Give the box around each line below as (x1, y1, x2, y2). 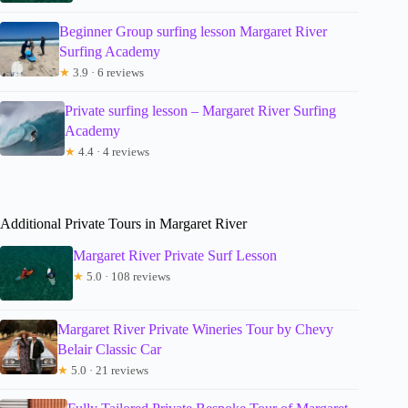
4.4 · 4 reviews (76, 144, 150, 158)
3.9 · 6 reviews (69, 65, 144, 79)
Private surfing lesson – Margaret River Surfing (65, 102, 337, 118)
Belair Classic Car (56, 341, 161, 357)
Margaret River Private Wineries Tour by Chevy (56, 321, 333, 337)
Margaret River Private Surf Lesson (73, 247, 277, 263)
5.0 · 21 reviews (67, 362, 148, 377)
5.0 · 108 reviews (84, 269, 170, 283)
